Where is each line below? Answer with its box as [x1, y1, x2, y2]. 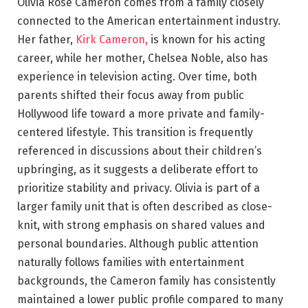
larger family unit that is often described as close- [17, 200, 272, 214]
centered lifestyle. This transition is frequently [17, 126, 253, 140]
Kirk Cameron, [76, 33, 148, 47]
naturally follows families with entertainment [17, 256, 244, 269]
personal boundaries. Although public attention [17, 237, 258, 251]
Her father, [17, 33, 76, 47]
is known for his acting [148, 33, 265, 47]
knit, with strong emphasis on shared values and [17, 219, 265, 232]
